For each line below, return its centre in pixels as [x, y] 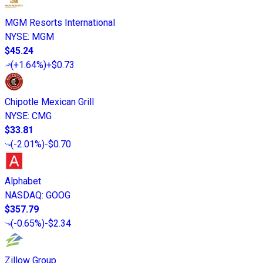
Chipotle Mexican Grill [49, 102]
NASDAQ [23, 195]
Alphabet [23, 181]
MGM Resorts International [60, 22]
